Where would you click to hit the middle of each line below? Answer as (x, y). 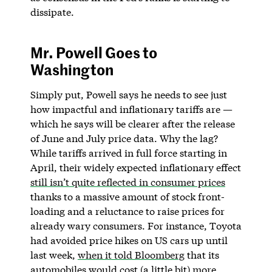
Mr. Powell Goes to (93, 52)
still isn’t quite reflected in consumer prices (127, 182)
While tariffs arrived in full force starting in (128, 152)
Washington (72, 69)
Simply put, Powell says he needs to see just (128, 94)
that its (202, 254)
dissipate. (52, 12)
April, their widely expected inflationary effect (135, 167)
